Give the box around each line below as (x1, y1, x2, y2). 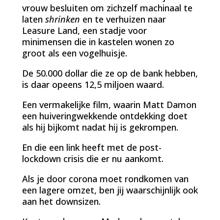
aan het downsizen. (22, 195, 101, 207)
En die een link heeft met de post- (22, 141, 162, 153)
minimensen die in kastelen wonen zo (22, 35, 174, 48)
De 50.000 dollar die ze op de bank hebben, (22, 67, 198, 79)
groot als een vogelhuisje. (22, 47, 127, 59)
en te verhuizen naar (80, 13, 166, 25)
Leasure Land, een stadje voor (22, 24, 147, 36)
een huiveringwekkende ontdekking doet (22, 110, 188, 122)
